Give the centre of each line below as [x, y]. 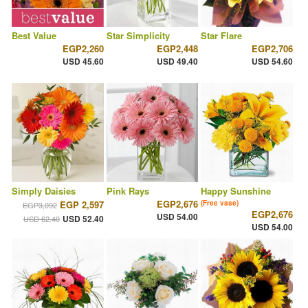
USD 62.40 [41, 219]
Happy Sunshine [236, 191]
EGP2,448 [178, 49]
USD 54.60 [272, 62]
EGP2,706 [272, 49]
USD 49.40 [178, 62]
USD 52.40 [83, 219]
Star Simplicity [138, 36]
